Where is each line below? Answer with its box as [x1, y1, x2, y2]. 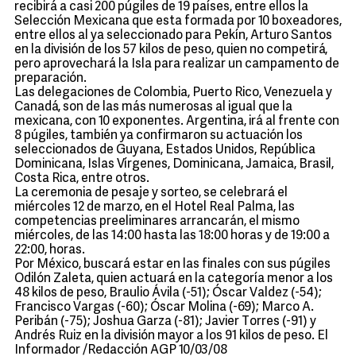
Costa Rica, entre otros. [14, 172, 149, 185]
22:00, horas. [14, 244, 85, 257]
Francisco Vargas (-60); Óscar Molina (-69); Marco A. [14, 301, 314, 314]
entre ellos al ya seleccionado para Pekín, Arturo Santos [14, 29, 332, 42]
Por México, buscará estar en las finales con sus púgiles [14, 258, 331, 271]
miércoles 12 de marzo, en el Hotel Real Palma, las [14, 201, 295, 214]
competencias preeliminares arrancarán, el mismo [14, 215, 300, 228]
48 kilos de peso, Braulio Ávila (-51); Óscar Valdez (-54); [14, 287, 322, 300]
